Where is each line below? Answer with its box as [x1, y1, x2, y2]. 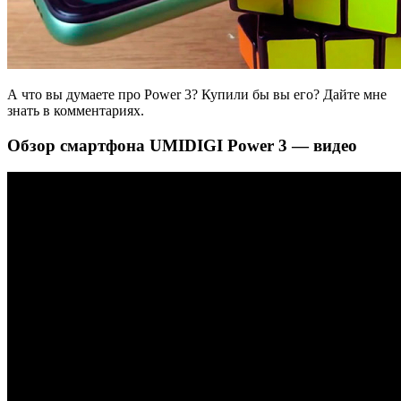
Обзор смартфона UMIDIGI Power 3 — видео [7, 135, 357, 155]
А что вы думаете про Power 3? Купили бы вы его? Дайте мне [7, 87, 387, 103]
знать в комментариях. [7, 103, 144, 119]
